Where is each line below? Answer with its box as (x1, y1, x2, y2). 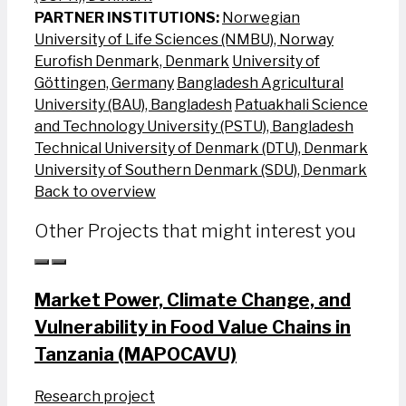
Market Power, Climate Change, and (34, 289, 351, 312)
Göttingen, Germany (34, 73, 174, 92)
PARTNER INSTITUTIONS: (34, 8, 219, 26)
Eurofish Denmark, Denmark (34, 52, 229, 70)
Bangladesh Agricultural (177, 73, 343, 92)
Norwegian (222, 8, 300, 26)
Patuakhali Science (235, 95, 368, 113)
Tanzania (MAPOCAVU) (34, 343, 237, 366)
